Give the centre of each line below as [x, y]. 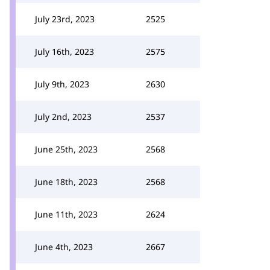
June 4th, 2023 [64, 247]
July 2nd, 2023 [63, 117]
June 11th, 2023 [66, 214]
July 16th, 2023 [64, 52]
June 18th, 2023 [66, 182]
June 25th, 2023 [66, 149]
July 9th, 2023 [62, 84]
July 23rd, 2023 [65, 19]
